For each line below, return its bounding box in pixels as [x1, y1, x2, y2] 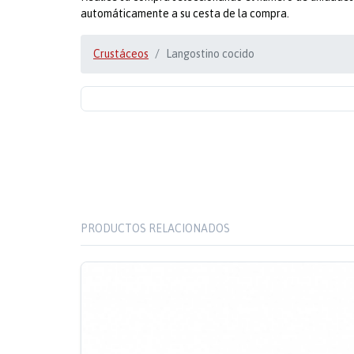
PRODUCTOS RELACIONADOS [81, 222, 230, 235]
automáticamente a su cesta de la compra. [81, 7, 289, 20]
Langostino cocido [166, 47, 254, 60]
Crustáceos [93, 47, 149, 60]
